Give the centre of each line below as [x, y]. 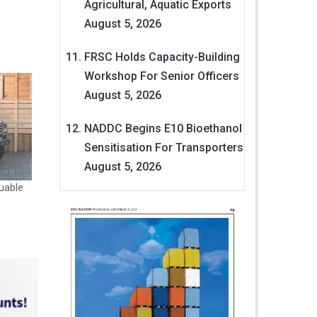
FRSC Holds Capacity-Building [162, 57]
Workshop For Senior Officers [161, 76]
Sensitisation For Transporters [163, 148]
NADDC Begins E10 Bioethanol [163, 129]
